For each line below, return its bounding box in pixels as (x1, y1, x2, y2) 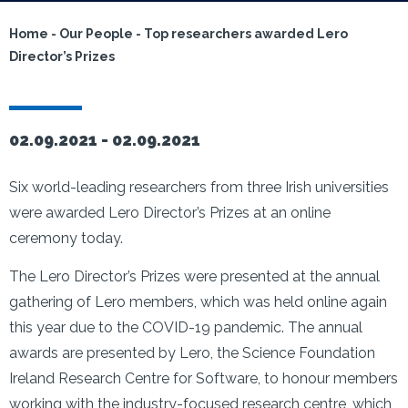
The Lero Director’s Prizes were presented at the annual (9, 268, 380, 285)
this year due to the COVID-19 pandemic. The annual (9, 319, 362, 336)
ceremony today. (9, 229, 123, 247)
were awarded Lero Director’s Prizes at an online (9, 204, 331, 221)
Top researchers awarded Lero (144, 26, 348, 41)
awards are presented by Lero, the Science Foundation (9, 344, 375, 362)
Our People (59, 26, 133, 41)
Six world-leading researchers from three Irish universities (9, 178, 389, 196)
